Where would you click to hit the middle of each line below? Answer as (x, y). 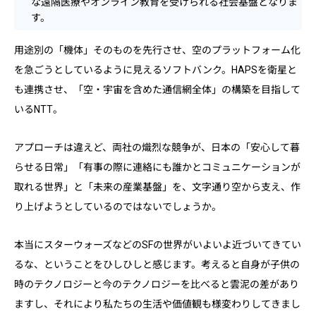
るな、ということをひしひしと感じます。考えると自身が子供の (157, 264)
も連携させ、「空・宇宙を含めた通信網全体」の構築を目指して (157, 89)
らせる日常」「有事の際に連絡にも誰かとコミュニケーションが (157, 167)
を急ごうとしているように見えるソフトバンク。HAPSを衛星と (156, 69)
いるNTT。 (38, 109)
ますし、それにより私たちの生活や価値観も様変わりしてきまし (157, 304)
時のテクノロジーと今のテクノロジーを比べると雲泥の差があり (157, 284)
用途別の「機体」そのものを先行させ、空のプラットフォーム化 (157, 50)
